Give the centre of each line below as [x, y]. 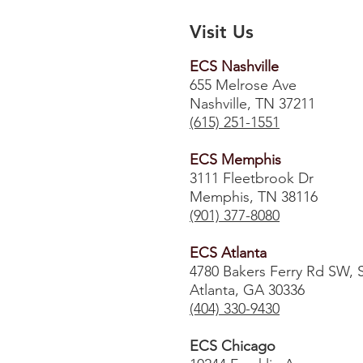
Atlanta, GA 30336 [247, 290]
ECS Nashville [234, 66]
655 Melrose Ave [243, 85]
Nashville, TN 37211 [252, 104]
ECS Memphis [235, 160]
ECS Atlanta [228, 253]
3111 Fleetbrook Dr [252, 178]
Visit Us [222, 32]
